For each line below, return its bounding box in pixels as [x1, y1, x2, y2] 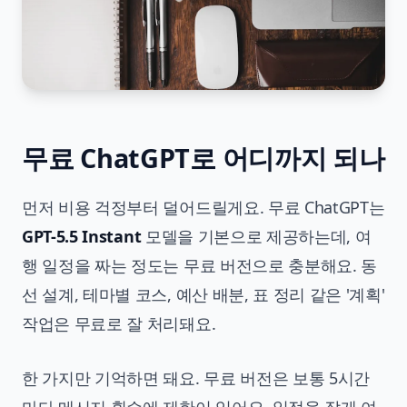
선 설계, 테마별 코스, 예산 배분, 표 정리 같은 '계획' [22, 283, 385, 306]
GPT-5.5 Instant [22, 225, 142, 248]
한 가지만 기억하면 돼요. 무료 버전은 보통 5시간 [22, 367, 371, 390]
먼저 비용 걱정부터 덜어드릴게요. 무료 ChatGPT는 [22, 196, 385, 219]
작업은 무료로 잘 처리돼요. [22, 313, 216, 335]
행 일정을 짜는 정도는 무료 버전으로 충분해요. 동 [22, 254, 378, 277]
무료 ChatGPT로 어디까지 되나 [22, 140, 385, 176]
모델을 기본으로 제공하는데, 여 [141, 225, 372, 248]
